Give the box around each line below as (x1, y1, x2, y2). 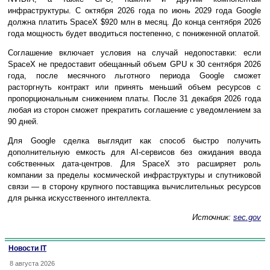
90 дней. (8, 116, 39, 126)
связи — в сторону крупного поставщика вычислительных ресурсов (8, 181, 261, 191)
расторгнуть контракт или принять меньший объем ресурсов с (8, 82, 261, 92)
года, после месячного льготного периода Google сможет (8, 71, 261, 80)
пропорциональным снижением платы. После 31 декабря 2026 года (8, 93, 261, 103)
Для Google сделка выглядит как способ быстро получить (8, 136, 261, 145)
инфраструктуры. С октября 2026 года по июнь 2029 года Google (8, 5, 261, 15)
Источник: (192, 212, 233, 222)
